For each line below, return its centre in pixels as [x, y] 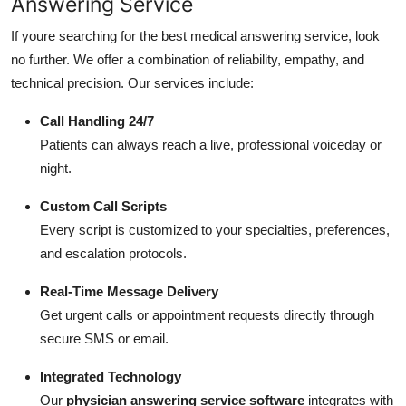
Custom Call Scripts [103, 206]
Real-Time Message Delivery [129, 291]
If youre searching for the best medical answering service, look [195, 35]
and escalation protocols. [113, 253]
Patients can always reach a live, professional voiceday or [211, 144]
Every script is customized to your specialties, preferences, [215, 229]
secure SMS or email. [104, 338]
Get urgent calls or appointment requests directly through [207, 314]
